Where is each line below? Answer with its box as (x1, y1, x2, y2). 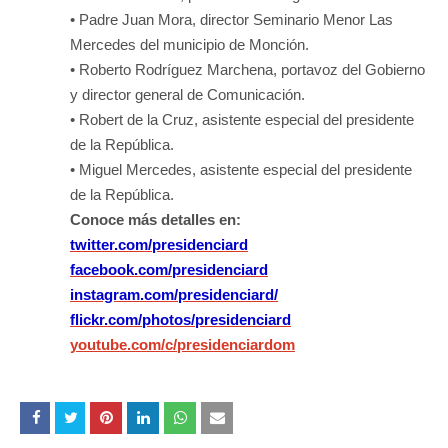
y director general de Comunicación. (70, 85, 305, 103)
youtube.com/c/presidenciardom (70, 335, 295, 353)
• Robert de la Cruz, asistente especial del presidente (70, 110, 414, 128)
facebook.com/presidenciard (70, 260, 268, 278)
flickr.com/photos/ (70, 310, 195, 328)
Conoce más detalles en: (70, 210, 241, 228)
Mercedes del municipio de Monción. (70, 35, 309, 53)
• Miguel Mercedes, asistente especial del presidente (70, 160, 412, 178)
